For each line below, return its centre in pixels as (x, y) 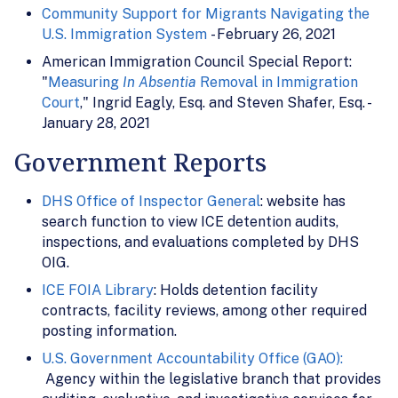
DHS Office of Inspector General (151, 201)
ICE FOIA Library (98, 290)
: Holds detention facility (236, 290)
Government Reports (140, 161)
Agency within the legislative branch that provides (211, 378)
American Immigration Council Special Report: (197, 61)
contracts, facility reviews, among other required (204, 310)
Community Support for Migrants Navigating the (206, 13)
